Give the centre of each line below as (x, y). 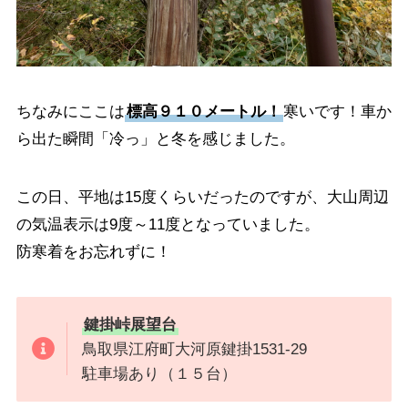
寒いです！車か (337, 111)
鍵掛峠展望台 (131, 324)
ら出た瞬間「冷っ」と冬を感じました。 (155, 138)
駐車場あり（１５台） (160, 373)
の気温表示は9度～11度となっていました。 (168, 224)
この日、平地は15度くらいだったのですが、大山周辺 (202, 197)
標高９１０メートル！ (204, 111)
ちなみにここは (70, 111)
